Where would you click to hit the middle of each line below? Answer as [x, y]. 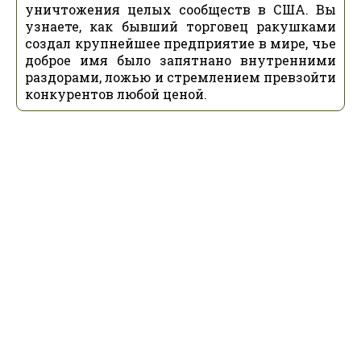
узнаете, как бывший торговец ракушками [180, 26]
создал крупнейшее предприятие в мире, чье [180, 43]
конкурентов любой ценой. [116, 94]
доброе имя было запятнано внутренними [180, 60]
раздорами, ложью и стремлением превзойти [180, 77]
